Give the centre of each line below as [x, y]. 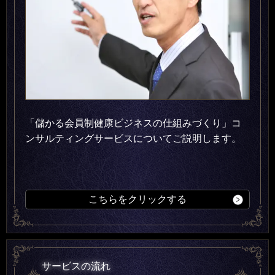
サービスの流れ [76, 266]
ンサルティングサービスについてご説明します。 [133, 138]
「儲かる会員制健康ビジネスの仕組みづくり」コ [133, 123]
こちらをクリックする [137, 199]
